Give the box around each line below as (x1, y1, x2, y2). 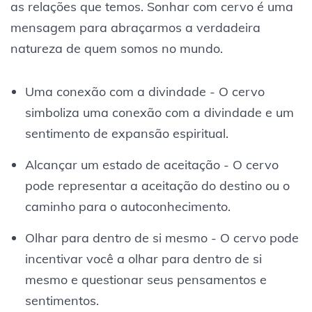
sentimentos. (24, 292, 99, 309)
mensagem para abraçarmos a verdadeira (10, 19, 260, 36)
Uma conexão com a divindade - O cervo (24, 83, 265, 100)
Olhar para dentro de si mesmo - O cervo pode (24, 229, 299, 246)
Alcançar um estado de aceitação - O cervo (24, 156, 279, 173)
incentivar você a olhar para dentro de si (24, 250, 262, 267)
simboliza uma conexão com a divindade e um (24, 104, 294, 120)
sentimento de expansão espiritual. (24, 125, 228, 141)
